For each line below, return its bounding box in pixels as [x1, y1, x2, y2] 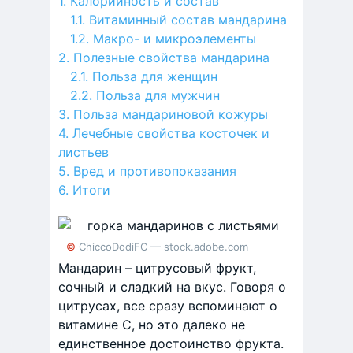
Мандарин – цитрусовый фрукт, [58, 260, 256, 276]
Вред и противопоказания [73, 163, 236, 179]
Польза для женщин [92, 69, 217, 84]
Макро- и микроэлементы [93, 31, 256, 46]
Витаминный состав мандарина [89, 12, 287, 28]
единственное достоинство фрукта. [58, 336, 284, 351]
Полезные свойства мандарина [73, 50, 269, 65]
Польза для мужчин [96, 87, 220, 103]
